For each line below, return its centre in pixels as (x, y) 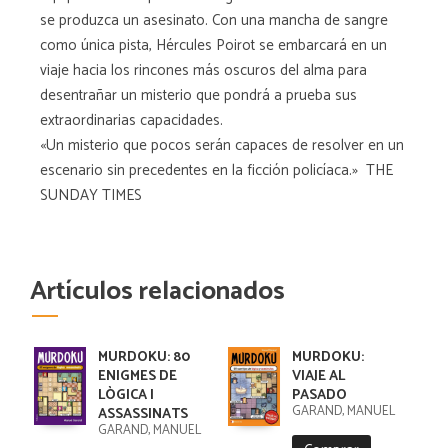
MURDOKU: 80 (143, 357)
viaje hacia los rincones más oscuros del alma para (203, 70)
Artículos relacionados (157, 291)
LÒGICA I (125, 395)
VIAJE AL (318, 376)
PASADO (319, 395)
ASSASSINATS (142, 414)
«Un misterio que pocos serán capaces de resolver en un (222, 145)
